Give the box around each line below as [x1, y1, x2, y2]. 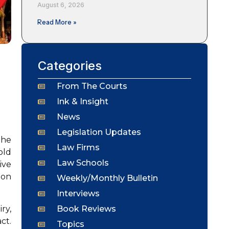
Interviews [56, 188, 100, 198]
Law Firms [56, 142, 100, 152]
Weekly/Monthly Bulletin [56, 173, 158, 183]
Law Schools [56, 157, 109, 168]
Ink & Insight [56, 96, 108, 106]
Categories [38, 58, 102, 73]
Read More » [37, 17, 77, 26]
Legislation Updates [56, 127, 141, 137]
